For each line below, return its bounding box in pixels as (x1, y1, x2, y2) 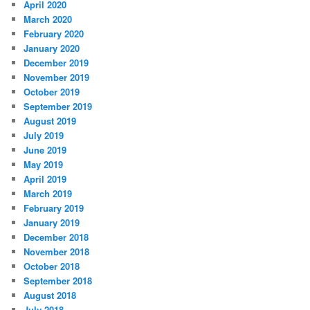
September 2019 (24, 100, 93, 113)
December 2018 (24, 230, 89, 244)
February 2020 (24, 27, 84, 41)
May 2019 (24, 158, 64, 172)
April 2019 (24, 172, 67, 186)
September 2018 (24, 274, 93, 288)
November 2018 (24, 245, 90, 259)
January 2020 (24, 42, 80, 55)
